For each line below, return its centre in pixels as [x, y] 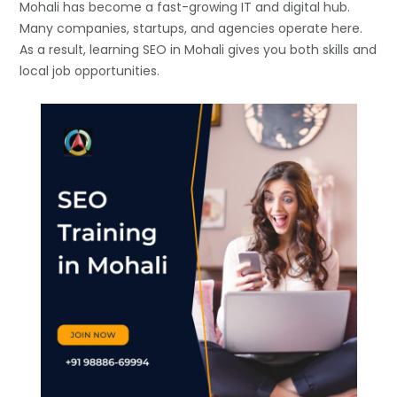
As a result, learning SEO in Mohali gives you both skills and [198, 50]
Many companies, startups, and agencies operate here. [191, 29]
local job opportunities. [90, 71]
